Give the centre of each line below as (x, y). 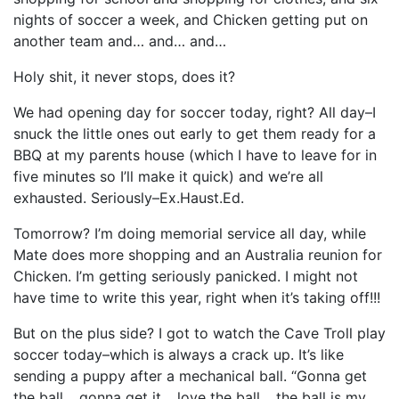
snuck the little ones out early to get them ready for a (195, 133)
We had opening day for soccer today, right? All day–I (195, 112)
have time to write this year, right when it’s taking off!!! (197, 297)
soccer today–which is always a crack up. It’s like (179, 354)
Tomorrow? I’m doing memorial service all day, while (190, 233)
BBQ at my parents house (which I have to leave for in (195, 155)
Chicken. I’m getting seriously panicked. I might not (186, 276)
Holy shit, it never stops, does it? (124, 76)
